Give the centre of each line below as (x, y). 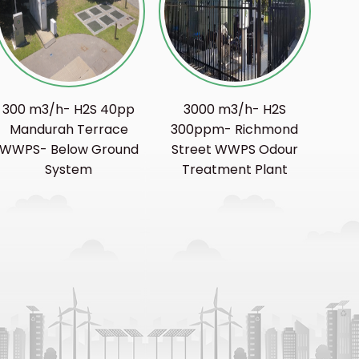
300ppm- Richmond (235, 129)
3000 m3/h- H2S (234, 109)
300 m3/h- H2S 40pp (69, 109)
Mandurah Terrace (69, 129)
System (69, 169)
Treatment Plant (234, 169)
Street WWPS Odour (234, 149)
